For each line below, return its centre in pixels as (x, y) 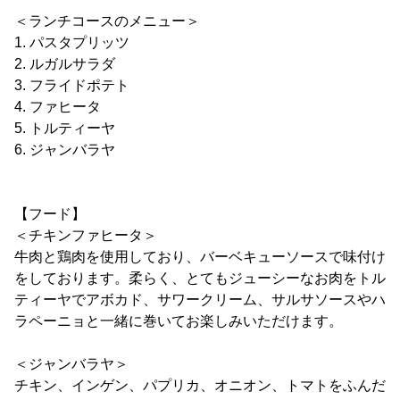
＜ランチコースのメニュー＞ (107, 21)
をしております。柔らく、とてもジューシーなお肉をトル (200, 279)
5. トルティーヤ (65, 129)
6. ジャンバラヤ (65, 150)
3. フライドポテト (72, 86)
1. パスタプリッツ (72, 43)
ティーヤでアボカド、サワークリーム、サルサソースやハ (200, 300)
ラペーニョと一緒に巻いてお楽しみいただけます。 (179, 321)
